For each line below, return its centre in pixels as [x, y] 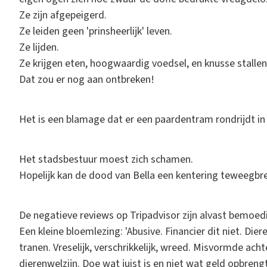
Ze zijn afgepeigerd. [63, 15]
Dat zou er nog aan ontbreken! [87, 79]
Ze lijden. [39, 47]
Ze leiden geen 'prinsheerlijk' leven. [96, 31]
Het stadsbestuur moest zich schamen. [106, 159]
